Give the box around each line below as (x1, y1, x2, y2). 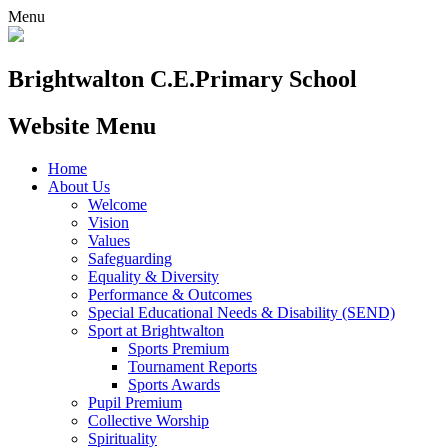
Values (88, 231, 130, 249)
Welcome (88, 195, 147, 213)
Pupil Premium (88, 393, 182, 411)
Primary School (195, 65, 357, 92)
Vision (88, 213, 129, 231)
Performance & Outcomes (88, 285, 252, 303)
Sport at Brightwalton (88, 321, 224, 339)
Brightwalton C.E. (8, 65, 195, 92)
